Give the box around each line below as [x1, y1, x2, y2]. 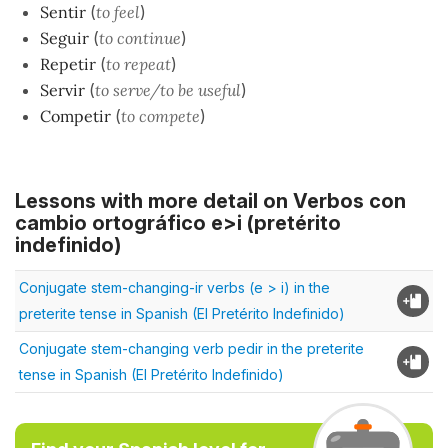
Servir [40, 79, 89, 100]
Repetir [40, 53, 100, 74]
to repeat [106, 53, 171, 74]
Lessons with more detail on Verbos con [15, 188, 406, 213]
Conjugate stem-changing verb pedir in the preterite [19, 339, 364, 357]
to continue [99, 27, 181, 48]
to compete [121, 105, 200, 126]
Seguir [40, 27, 93, 48]
